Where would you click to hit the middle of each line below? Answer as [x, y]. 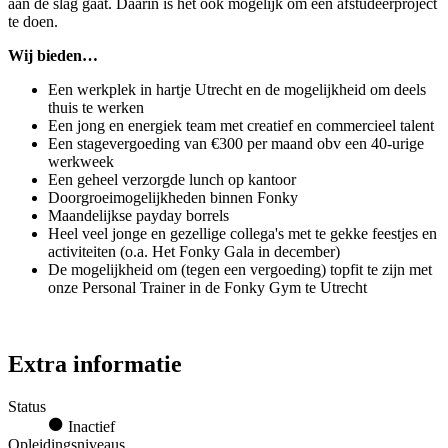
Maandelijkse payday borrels [138, 215]
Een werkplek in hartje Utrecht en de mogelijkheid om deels [237, 89]
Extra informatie [95, 363]
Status [27, 406]
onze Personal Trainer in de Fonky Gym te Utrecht [207, 287]
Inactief [89, 426]
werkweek [81, 161]
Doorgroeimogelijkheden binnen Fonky [173, 197]
